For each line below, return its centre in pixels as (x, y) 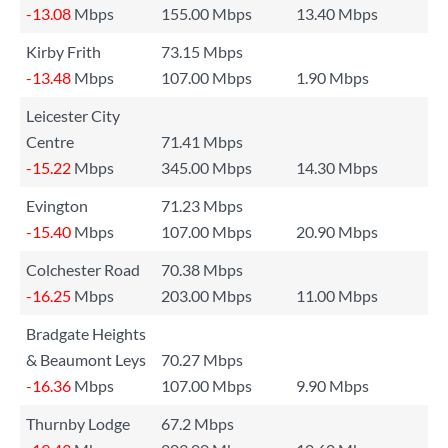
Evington (57, 205)
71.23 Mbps (202, 205)
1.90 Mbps (332, 77)
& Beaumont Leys (86, 359)
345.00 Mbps (206, 167)
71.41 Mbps (202, 141)
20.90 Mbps (337, 231)
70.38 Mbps (202, 269)
